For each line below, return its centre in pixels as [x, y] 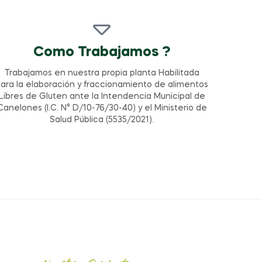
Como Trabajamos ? [102, 53]
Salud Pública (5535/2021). [102, 120]
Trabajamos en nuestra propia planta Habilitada [102, 73]
